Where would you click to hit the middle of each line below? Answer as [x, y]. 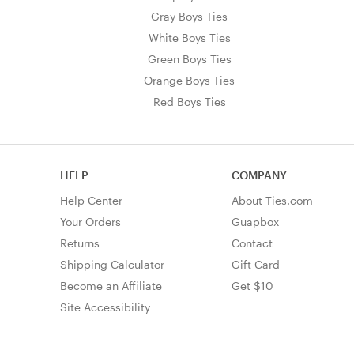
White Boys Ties [189, 37]
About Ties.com [273, 200]
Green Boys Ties [189, 58]
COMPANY [260, 175]
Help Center [91, 200]
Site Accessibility [105, 307]
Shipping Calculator [112, 264]
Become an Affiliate [111, 286]
